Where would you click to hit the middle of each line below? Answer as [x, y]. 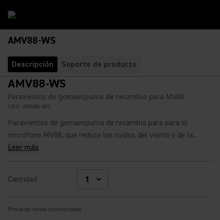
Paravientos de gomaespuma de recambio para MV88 [96, 96]
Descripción [33, 64]
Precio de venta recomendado [44, 209]
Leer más [23, 147]
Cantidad [22, 179]
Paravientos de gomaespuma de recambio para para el [98, 123]
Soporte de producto [99, 64]
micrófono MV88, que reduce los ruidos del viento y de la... [103, 135]
